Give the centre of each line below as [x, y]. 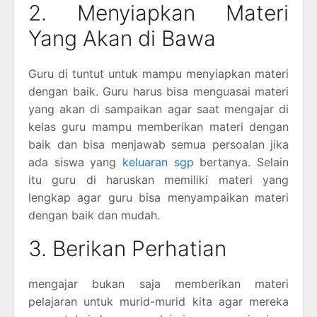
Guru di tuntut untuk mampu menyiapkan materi [158, 73]
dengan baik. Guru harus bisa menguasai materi [158, 91]
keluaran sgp [158, 162]
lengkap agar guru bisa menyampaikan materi [158, 197]
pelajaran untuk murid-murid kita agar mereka [158, 301]
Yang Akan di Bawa [122, 38]
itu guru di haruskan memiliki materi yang [158, 179]
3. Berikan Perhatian [127, 248]
